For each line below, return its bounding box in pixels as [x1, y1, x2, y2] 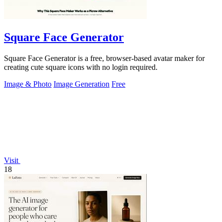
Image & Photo [4, 79, 52, 88]
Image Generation [54, 79, 110, 88]
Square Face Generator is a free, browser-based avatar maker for [4, 54, 205, 62]
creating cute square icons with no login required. [4, 62, 158, 71]
